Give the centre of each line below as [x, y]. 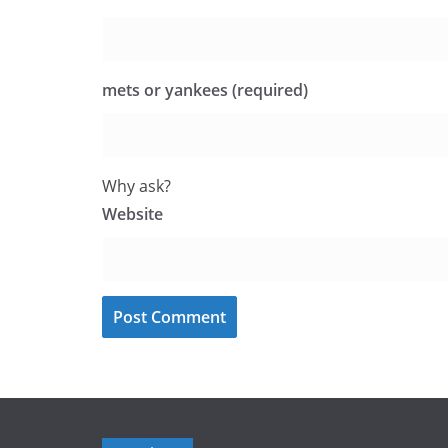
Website [132, 214]
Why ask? [136, 186]
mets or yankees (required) [205, 90]
